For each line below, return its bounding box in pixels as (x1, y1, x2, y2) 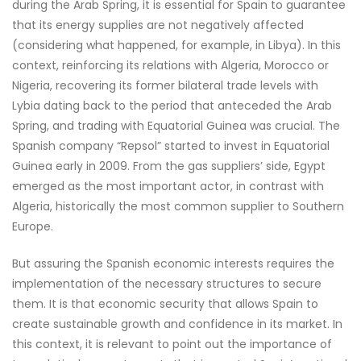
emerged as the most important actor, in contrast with (12, 178, 324, 194)
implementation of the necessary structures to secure (12, 276, 322, 292)
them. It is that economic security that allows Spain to (12, 296, 318, 312)
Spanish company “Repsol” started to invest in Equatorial (12, 138, 330, 154)
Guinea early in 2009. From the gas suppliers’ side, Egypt (12, 158, 326, 174)
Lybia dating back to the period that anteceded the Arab (12, 98, 332, 114)
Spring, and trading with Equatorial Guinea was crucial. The (12, 118, 340, 134)
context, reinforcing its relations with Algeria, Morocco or (12, 57, 329, 73)
